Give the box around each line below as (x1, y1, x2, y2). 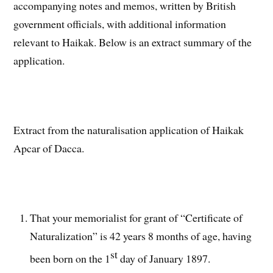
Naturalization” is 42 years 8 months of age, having (30, 228, 252, 243)
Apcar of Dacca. (13, 140, 85, 155)
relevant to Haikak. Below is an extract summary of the (13, 35, 252, 50)
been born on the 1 (30, 250, 111, 266)
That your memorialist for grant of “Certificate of (30, 210, 243, 225)
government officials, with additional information (13, 16, 227, 32)
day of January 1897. (118, 250, 211, 266)
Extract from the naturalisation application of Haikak (13, 122, 244, 137)
